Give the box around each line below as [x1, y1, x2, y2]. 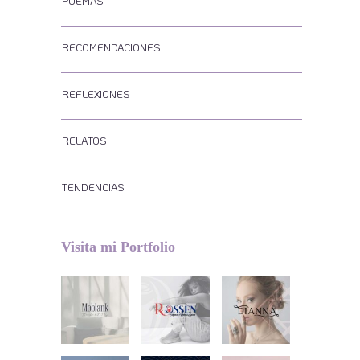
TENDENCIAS [62, 180, 125, 194]
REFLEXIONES [62, 87, 130, 100]
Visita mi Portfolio [61, 239, 175, 255]
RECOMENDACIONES [62, 40, 161, 54]
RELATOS [62, 133, 107, 147]
